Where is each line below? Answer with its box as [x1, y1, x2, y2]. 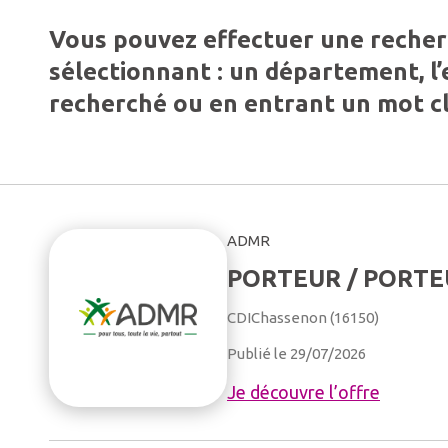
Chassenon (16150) [251, 309, 379, 326]
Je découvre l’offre [227, 382, 380, 402]
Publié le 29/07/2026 [227, 345, 366, 362]
